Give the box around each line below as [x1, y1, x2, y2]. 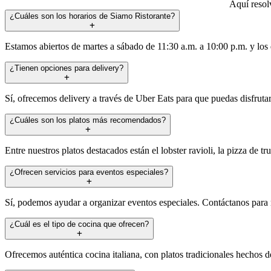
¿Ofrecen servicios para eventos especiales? [10, 167, 168, 177]
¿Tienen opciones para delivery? [10, 63, 123, 73]
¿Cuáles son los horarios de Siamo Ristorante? [10, 11, 175, 21]
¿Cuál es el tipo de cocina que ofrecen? [10, 219, 149, 229]
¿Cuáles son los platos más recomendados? [10, 115, 166, 125]
